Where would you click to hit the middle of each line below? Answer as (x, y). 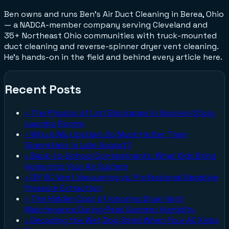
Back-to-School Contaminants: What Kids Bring (123, 156)
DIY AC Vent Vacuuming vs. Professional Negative (125, 177)
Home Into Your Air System (76, 167)
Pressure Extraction (63, 188)
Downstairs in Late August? (78, 145)
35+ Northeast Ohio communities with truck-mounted (110, 36)
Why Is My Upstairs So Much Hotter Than (109, 134)
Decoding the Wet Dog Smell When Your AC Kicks (125, 220)
